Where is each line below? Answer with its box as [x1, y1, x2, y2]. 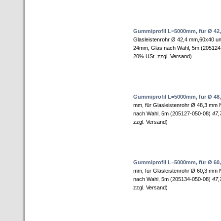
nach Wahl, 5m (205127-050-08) [133, 110, 212, 116]
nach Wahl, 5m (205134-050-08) [133, 176, 212, 182]
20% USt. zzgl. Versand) [133, 53, 192, 59]
